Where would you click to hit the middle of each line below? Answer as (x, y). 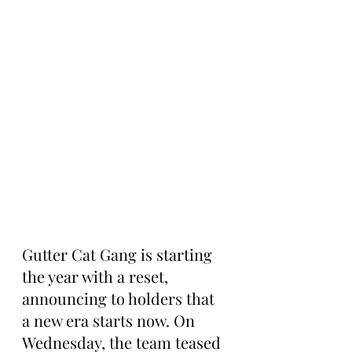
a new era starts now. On (110, 320)
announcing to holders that (120, 298)
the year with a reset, (97, 276)
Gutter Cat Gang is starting (119, 254)
